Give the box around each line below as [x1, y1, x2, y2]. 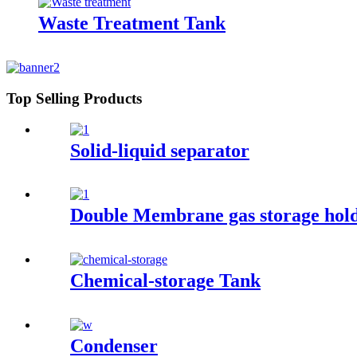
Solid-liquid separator [70, 139, 249, 161]
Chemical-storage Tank [70, 270, 261, 292]
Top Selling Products [6, 89, 142, 107]
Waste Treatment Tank [38, 13, 226, 34]
